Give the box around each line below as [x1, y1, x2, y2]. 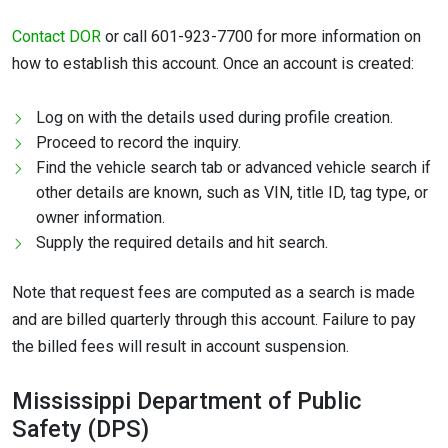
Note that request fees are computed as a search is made [12, 282, 415, 302]
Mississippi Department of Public [12, 386, 361, 415]
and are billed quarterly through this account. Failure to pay [12, 309, 416, 329]
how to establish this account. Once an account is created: [12, 54, 414, 74]
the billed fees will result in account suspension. [12, 336, 349, 356]
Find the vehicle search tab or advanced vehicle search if [36, 157, 431, 177]
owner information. [36, 207, 165, 227]
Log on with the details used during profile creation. [36, 107, 393, 127]
